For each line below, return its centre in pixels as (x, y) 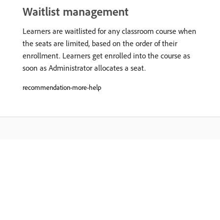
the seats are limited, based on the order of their (100, 43)
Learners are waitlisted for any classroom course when (110, 31)
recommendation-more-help (62, 87)
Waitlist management (76, 11)
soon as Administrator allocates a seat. (84, 68)
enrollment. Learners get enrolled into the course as (106, 55)
